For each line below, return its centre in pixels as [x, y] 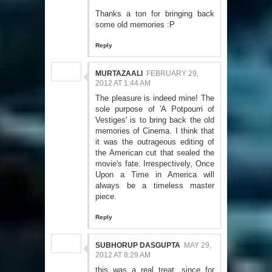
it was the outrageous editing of [155, 142]
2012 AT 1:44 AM [123, 83]
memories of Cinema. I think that [155, 131]
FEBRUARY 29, [172, 74]
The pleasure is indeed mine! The [155, 98]
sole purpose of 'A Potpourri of [155, 109]
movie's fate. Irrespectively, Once [155, 164]
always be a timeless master [155, 186]
